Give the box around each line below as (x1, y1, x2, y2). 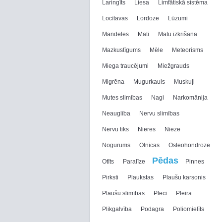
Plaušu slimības (102, 190, 145, 197)
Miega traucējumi (102, 62, 149, 69)
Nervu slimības (139, 110, 179, 117)
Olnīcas (139, 142, 160, 149)
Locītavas (102, 15, 128, 22)
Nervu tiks (102, 126, 129, 133)
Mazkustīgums (102, 47, 141, 54)
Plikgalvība (102, 206, 132, 213)
